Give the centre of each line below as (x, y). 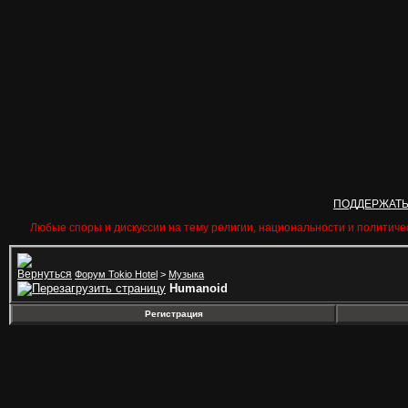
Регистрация (173, 314)
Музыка (186, 274)
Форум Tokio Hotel (116, 274)
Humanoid (199, 288)
